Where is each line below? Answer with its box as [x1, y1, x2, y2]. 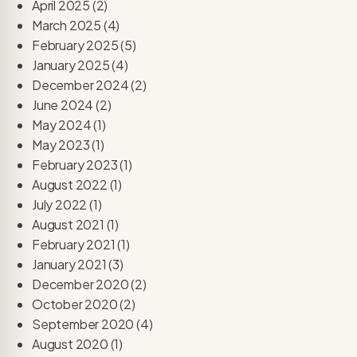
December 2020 [32, 275, 129, 292]
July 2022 [32, 195, 88, 213]
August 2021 [32, 215, 104, 233]
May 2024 [32, 116, 92, 133]
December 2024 [32, 76, 129, 93]
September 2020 [32, 315, 135, 332]
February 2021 [32, 235, 116, 253]
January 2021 [32, 255, 107, 273]
